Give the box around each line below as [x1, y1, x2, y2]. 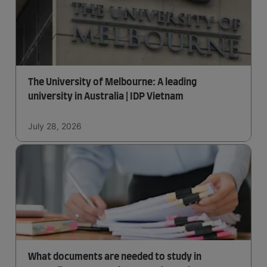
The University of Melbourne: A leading [28, 77, 197, 87]
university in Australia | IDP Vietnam [28, 92, 184, 101]
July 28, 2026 [28, 121, 82, 131]
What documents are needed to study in [28, 252, 201, 262]
